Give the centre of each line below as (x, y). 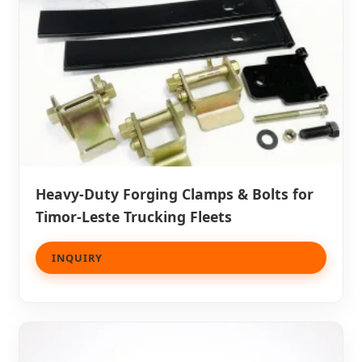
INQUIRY (77, 258)
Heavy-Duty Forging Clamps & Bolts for (175, 194)
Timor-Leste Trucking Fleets (134, 217)
